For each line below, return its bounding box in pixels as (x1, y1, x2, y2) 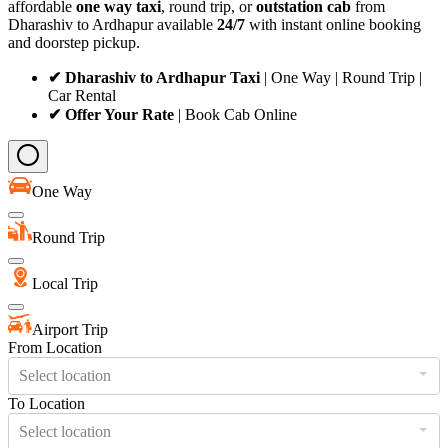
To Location (8, 394, 85, 412)
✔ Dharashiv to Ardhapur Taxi (48, 68, 260, 86)
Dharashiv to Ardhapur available (8, 15, 217, 33)
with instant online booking (245, 15, 421, 33)
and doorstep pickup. (8, 33, 140, 51)
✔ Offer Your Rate (48, 105, 174, 123)
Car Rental (48, 86, 116, 104)
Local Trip (32, 274, 98, 292)
